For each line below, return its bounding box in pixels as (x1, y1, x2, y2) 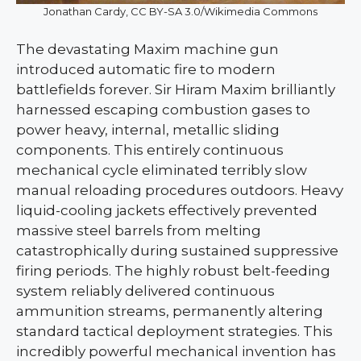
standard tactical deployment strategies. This (16, 323, 333, 340)
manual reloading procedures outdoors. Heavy (16, 182, 343, 199)
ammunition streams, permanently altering (16, 303, 323, 320)
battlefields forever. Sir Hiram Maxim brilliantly (16, 81, 335, 98)
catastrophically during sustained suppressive (16, 243, 338, 259)
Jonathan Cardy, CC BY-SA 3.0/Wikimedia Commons (44, 5, 317, 19)
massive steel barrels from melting (16, 222, 261, 239)
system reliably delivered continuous (16, 283, 275, 300)
